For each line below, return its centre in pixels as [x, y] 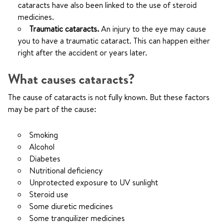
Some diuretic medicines [71, 206]
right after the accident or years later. [83, 53]
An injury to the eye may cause [154, 29]
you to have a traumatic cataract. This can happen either [114, 41]
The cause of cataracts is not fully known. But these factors [109, 97]
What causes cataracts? [71, 79]
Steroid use [49, 194]
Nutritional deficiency [66, 170]
